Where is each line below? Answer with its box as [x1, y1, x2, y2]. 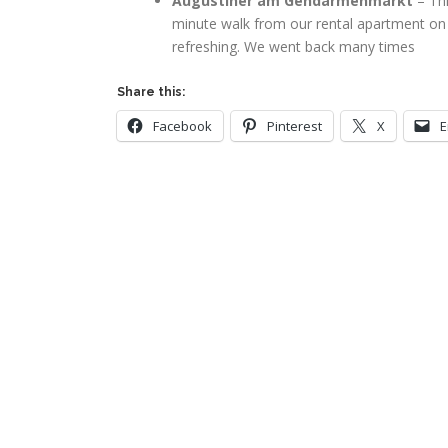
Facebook [153, 117, 212, 135]
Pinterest [267, 117, 322, 135]
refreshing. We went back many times [172, 37, 415, 56]
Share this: [117, 85, 185, 99]
